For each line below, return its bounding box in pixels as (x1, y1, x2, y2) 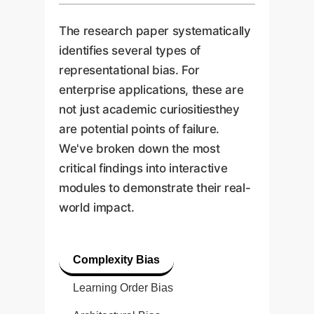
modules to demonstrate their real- (59, 180, 251, 195)
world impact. (59, 200, 135, 214)
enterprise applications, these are (59, 82, 244, 97)
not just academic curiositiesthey (59, 102, 240, 116)
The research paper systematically (59, 23, 251, 38)
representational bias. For (59, 62, 200, 77)
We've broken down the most (59, 141, 220, 156)
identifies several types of (59, 43, 200, 57)
